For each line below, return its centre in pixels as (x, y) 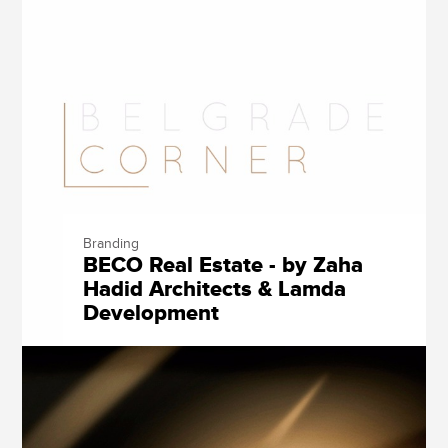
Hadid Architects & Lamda (214, 290)
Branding (110, 244)
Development (150, 314)
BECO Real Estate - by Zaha (222, 266)
